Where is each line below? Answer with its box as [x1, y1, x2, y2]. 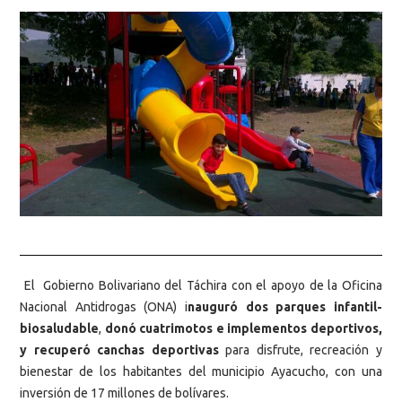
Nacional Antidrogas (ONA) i [20, 300, 188, 315]
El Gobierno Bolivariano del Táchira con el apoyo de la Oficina [20, 278, 382, 293]
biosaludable [20, 321, 99, 336]
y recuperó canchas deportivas [20, 343, 219, 358]
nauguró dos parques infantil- [188, 300, 382, 315]
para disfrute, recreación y [218, 343, 383, 358]
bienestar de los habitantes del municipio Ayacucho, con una [20, 364, 382, 380]
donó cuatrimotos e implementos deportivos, [104, 321, 383, 336]
